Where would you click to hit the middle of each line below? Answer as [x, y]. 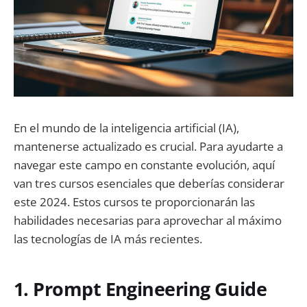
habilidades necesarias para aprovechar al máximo [148, 220]
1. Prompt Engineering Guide [140, 288]
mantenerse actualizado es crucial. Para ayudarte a [148, 146]
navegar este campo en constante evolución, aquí [144, 165]
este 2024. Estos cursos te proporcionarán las [134, 202]
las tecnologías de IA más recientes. [108, 239]
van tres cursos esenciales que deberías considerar [149, 183]
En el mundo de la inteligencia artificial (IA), [126, 128]
